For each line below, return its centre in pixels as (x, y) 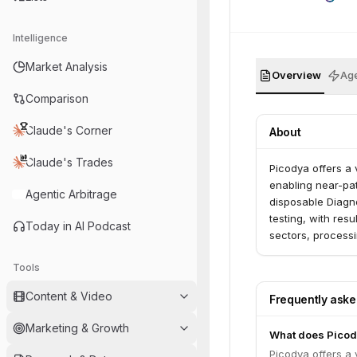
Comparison (57, 98)
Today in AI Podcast (78, 226)
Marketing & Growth (77, 328)
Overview (296, 75)
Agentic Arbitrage (71, 194)
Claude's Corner (69, 130)
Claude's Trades (69, 162)
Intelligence (40, 38)
